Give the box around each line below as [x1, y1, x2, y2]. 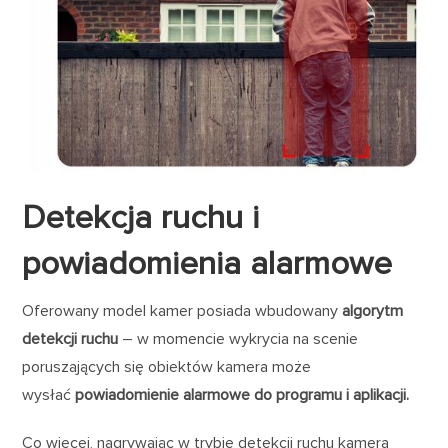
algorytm [342, 300, 404, 321]
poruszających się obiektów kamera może [22, 356, 312, 377]
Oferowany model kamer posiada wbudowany [22, 300, 343, 321]
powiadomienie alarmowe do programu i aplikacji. [75, 384, 410, 405]
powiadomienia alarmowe [22, 243, 393, 284]
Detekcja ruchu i [22, 197, 260, 238]
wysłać [22, 384, 76, 405]
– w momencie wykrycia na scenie [118, 328, 359, 349]
